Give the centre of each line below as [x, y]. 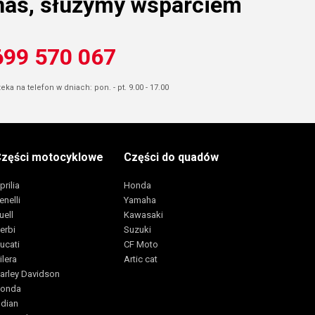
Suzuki [137, 230]
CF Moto [141, 245]
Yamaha [140, 200]
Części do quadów [171, 157]
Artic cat [140, 259]
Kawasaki [143, 215]
